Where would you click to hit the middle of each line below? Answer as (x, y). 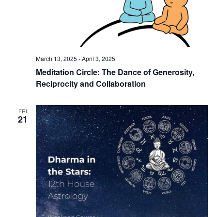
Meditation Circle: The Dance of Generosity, (115, 72)
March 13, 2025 (56, 59)
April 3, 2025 (98, 59)
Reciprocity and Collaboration (91, 84)
